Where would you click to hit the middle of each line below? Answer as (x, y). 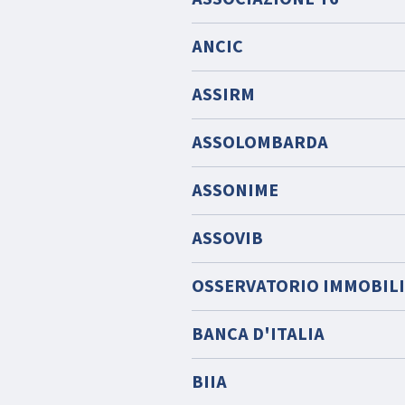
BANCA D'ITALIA (258, 334)
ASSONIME (235, 191)
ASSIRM (223, 95)
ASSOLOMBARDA (260, 143)
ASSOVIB (227, 239)
